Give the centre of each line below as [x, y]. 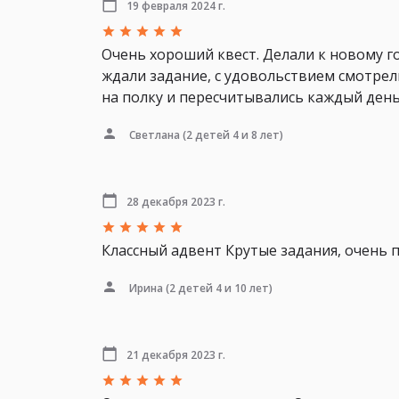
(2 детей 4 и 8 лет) [232, 134]
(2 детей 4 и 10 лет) [218, 288]
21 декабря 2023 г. [176, 354]
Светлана [155, 134]
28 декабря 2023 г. [176, 201]
